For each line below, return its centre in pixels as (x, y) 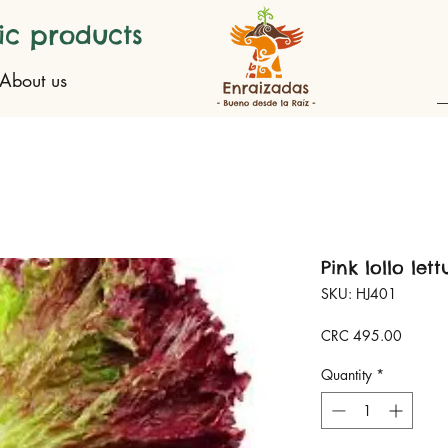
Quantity (346, 375)
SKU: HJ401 (359, 294)
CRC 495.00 (361, 336)
